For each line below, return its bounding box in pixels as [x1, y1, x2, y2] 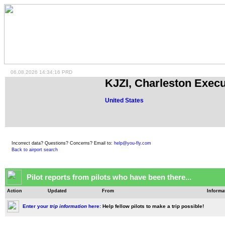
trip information [50, 203, 87, 209]
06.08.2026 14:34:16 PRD [5, 69, 72, 75]
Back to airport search [12, 147, 58, 152]
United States [105, 97, 144, 104]
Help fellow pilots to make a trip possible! [101, 203, 208, 209]
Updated [48, 188, 67, 193]
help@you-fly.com [114, 141, 151, 146]
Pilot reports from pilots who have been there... [23, 173, 191, 181]
